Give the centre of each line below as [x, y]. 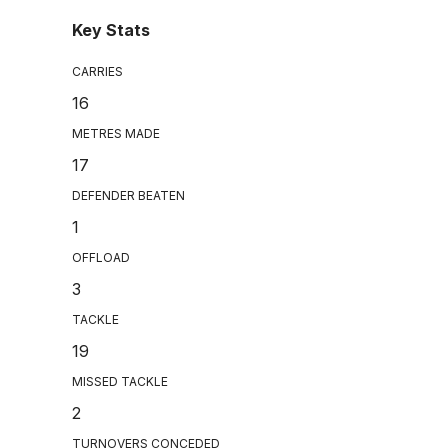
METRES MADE [116, 134]
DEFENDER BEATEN [128, 196]
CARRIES [97, 72]
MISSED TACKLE [120, 382]
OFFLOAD [101, 258]
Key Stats [111, 30]
